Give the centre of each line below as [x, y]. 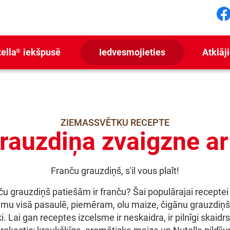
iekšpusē [41, 52]
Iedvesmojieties [132, 52]
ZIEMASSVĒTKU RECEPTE [115, 122]
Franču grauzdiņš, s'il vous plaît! [115, 171]
